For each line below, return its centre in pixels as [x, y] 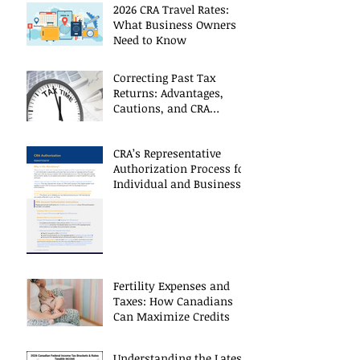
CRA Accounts [149, 199]
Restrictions [145, 124]
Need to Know [150, 40]
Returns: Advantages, [168, 93]
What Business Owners [175, 25]
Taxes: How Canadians [173, 301]
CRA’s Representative [167, 153]
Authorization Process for [181, 169]
